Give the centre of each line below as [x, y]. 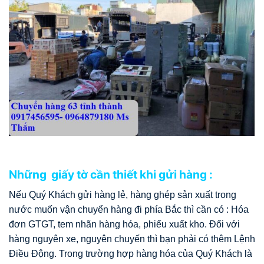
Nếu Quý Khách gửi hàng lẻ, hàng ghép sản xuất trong [123, 194]
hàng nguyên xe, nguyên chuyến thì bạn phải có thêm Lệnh [132, 239]
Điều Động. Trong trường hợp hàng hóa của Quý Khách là [131, 253]
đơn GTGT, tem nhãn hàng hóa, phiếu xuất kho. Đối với [124, 224]
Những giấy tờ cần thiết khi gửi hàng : [111, 175]
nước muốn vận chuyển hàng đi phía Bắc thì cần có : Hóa [129, 209]
